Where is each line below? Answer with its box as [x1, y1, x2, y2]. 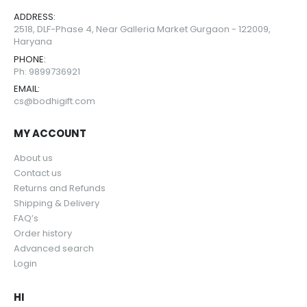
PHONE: [14, 52, 46, 66]
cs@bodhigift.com [14, 95, 95, 108]
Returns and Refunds [14, 181, 106, 195]
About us [14, 151, 53, 164]
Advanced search [14, 241, 94, 255]
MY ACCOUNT [14, 125, 86, 140]
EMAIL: [14, 82, 40, 96]
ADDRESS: [14, 10, 56, 24]
